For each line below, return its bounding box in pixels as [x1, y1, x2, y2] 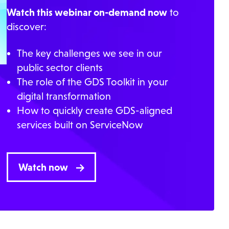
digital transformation [16, 90, 111, 102]
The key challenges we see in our [16, 48, 162, 59]
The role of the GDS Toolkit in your [16, 76, 168, 88]
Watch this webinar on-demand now [6, 7, 167, 18]
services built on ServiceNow [16, 119, 143, 131]
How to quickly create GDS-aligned [16, 105, 172, 117]
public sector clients [16, 62, 103, 74]
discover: [6, 21, 47, 33]
